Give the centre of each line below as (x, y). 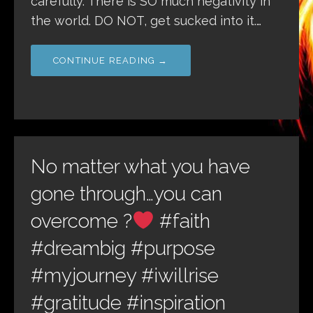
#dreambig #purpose (123, 249)
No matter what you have (140, 167)
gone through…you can (126, 194)
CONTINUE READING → (111, 61)
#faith (182, 221)
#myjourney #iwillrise (125, 276)
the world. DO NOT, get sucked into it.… (146, 21)
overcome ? (81, 221)
